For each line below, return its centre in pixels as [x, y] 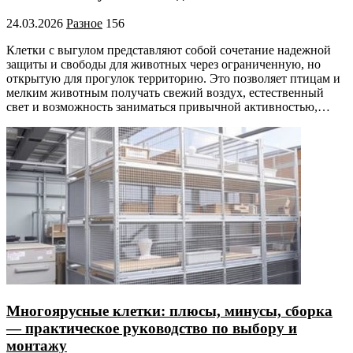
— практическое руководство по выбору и [152, 329]
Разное [84, 24]
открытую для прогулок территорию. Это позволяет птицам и [173, 79]
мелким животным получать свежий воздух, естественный [165, 93]
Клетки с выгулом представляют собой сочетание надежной [169, 50]
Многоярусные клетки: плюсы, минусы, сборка [169, 311]
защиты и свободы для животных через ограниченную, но [163, 65]
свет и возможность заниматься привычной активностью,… [168, 107]
